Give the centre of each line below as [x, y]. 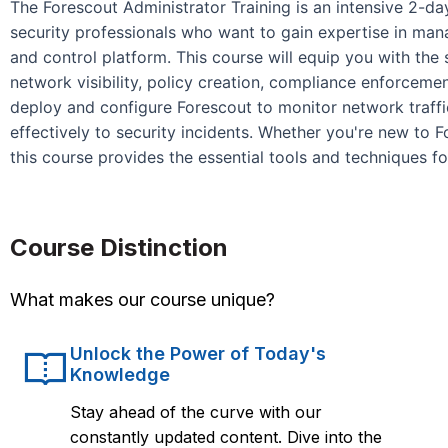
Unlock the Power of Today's [198, 353]
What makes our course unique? [142, 299]
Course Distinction [119, 247]
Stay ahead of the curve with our [196, 411]
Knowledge [120, 374]
